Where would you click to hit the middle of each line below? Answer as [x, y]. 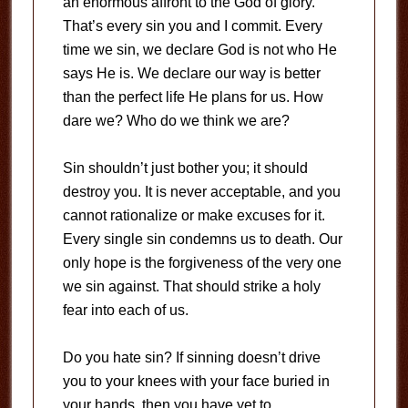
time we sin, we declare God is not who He [199, 49]
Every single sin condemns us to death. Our [202, 239]
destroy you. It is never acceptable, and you [201, 191]
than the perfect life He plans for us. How [193, 97]
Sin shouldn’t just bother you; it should [185, 168]
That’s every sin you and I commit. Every [192, 25]
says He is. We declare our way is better [191, 73]
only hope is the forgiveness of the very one [202, 262]
